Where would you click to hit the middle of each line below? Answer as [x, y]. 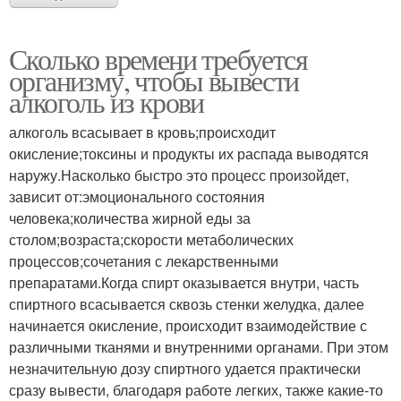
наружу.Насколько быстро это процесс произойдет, [179, 175]
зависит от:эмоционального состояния [137, 197]
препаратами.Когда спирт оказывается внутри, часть [184, 283]
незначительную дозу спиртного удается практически [185, 369]
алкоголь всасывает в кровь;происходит [142, 132]
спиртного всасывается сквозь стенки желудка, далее [187, 304]
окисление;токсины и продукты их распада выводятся [189, 154]
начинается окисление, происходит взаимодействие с [188, 326]
